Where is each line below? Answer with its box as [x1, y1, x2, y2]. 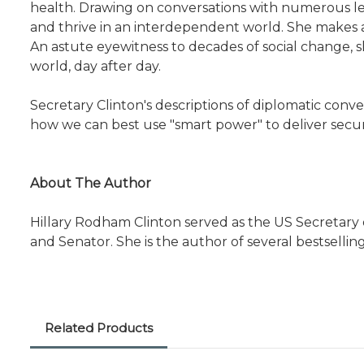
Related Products [45, 319, 153, 336]
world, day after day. [30, 58, 161, 74]
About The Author [30, 175, 151, 191]
